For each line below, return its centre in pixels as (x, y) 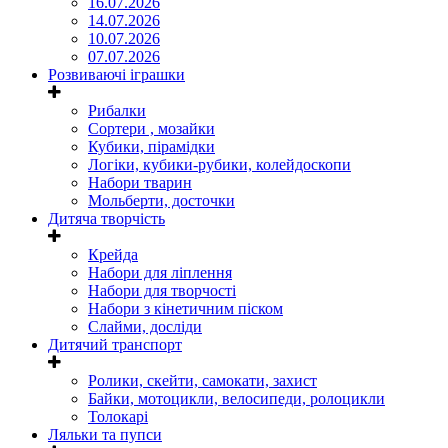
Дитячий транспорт (115, 345)
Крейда (113, 255)
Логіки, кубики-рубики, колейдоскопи (219, 165)
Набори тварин (140, 183)
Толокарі (118, 417)
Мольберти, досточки (161, 201)
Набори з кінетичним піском (185, 309)
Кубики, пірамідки (151, 147)
